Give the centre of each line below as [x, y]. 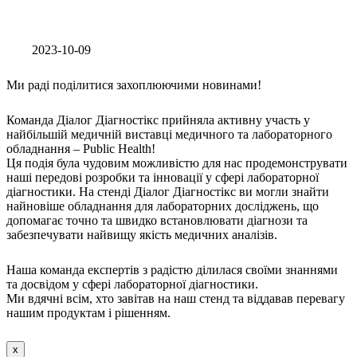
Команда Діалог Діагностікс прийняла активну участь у [158, 120]
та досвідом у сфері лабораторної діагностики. [132, 284]
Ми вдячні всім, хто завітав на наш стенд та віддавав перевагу [176, 298]
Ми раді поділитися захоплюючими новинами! [134, 85]
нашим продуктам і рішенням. [88, 313]
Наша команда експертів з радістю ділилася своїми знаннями [172, 270]
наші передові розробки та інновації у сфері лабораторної [163, 177]
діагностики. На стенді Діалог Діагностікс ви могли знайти [168, 192]
